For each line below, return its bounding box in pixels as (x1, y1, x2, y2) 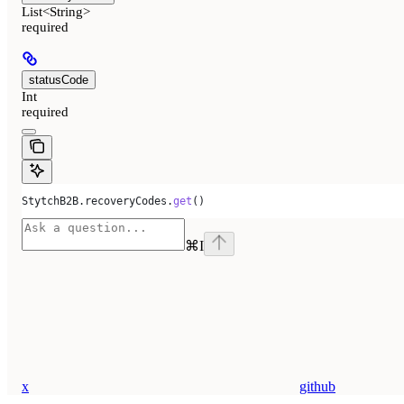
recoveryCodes (85, 195, 167, 208)
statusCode (29, 72, 88, 87)
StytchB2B (22, 195, 78, 208)
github (299, 379, 335, 395)
